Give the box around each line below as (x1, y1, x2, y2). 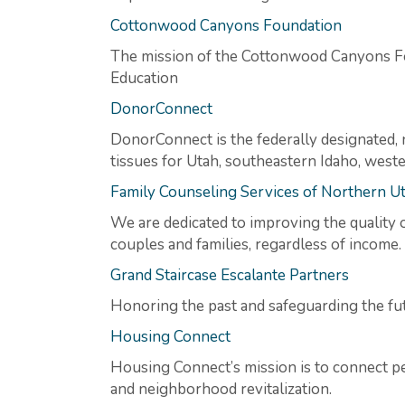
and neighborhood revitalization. (110, 378, 332, 400)
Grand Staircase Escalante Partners (110, 264, 349, 286)
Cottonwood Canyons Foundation (110, 14, 342, 36)
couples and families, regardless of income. (110, 233, 401, 255)
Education (110, 67, 178, 89)
